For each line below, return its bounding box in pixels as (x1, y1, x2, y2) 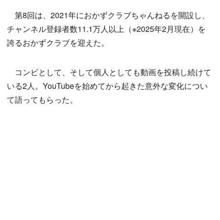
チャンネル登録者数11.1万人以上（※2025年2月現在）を (7, 23, 206, 35)
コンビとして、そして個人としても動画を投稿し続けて (7, 66, 211, 78)
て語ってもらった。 (7, 94, 78, 106)
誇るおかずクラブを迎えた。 (7, 37, 109, 49)
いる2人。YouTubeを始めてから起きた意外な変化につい (7, 80, 208, 92)
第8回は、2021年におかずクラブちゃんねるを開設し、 (7, 9, 210, 21)
